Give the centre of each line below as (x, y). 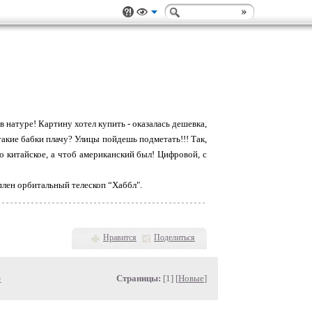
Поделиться (174, 237)
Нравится (120, 237)
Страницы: (139, 278)
